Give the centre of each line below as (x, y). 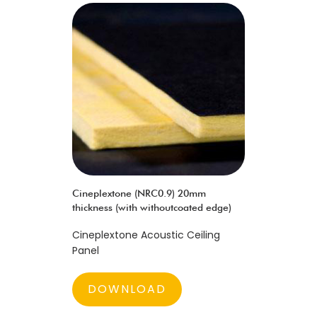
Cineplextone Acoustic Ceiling (146, 235)
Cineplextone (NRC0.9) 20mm (139, 193)
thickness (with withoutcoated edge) (152, 207)
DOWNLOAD (127, 289)
